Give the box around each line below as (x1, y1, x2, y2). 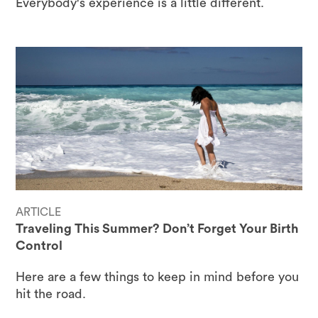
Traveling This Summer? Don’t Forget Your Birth (16, 221, 300, 235)
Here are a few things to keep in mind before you (16, 270, 300, 283)
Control (16, 238, 63, 252)
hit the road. (16, 287, 87, 300)
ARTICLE (16, 206, 62, 218)
